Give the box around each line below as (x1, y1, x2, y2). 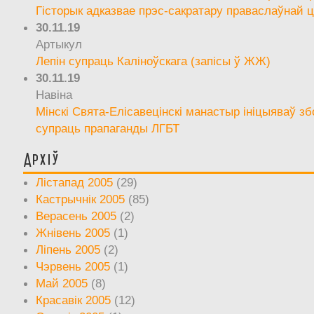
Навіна (36, 87, 73, 102)
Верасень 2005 (36, 208, 117, 223)
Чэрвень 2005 (36, 259, 111, 273)
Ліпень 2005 (36, 242, 101, 257)
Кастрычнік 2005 (36, 191, 125, 206)
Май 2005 (36, 275, 88, 290)
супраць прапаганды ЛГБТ (36, 121, 180, 135)
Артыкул (36, 36, 83, 51)
